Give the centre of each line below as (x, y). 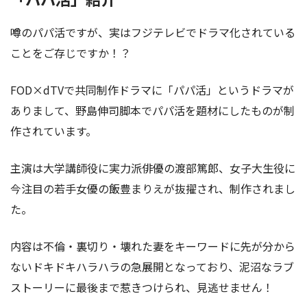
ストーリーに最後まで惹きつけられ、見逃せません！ (142, 287)
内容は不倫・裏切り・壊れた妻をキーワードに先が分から (153, 246)
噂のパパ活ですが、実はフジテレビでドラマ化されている (153, 32)
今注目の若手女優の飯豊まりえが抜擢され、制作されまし (153, 188)
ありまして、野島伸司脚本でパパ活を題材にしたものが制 (152, 110)
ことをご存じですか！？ (71, 52)
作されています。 (53, 131)
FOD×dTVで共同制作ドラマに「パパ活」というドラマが (152, 89)
